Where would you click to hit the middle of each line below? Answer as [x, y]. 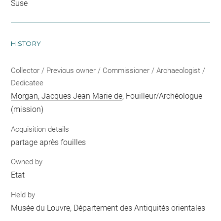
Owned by [27, 162]
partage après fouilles [49, 142]
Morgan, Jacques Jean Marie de [67, 96]
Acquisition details [40, 129]
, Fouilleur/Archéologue [163, 96]
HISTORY [26, 44]
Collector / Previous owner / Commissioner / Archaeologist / [108, 71]
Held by [23, 195]
